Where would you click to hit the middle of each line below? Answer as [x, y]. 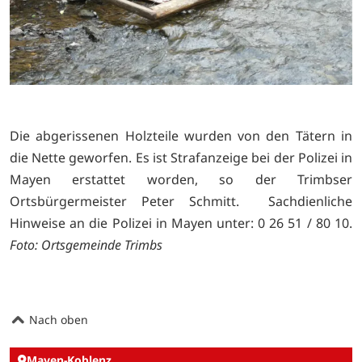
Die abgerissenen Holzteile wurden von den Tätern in [181, 135]
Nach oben [57, 319]
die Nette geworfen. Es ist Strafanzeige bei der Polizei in [181, 157]
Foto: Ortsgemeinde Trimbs [86, 244]
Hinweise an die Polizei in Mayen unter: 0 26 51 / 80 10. [181, 223]
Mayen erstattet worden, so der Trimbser [181, 179]
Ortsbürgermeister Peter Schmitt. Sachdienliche [181, 201]
